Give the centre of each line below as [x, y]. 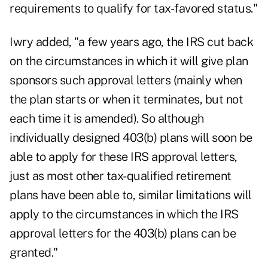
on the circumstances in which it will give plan [129, 61]
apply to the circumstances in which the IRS [124, 214]
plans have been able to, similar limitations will [131, 195]
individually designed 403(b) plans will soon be [131, 138]
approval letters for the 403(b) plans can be [123, 234]
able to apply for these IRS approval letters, [124, 157]
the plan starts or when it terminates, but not [126, 100]
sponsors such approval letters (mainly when [126, 80]
